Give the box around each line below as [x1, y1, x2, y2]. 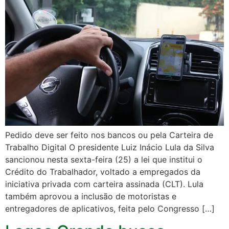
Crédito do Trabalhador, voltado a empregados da [5, 166, 200, 177]
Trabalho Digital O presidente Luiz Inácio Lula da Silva [5, 142, 214, 152]
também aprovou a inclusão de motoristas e [5, 191, 176, 201]
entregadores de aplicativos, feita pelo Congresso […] [5, 203, 215, 214]
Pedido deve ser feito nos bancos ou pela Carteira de [5, 129, 213, 140]
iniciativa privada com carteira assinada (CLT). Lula [5, 178, 203, 189]
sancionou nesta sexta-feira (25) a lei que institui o [5, 154, 202, 165]
